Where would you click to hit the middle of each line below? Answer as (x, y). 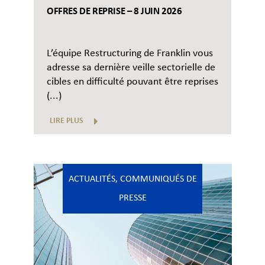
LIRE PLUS (67, 121)
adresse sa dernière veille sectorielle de (131, 68)
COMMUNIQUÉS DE (158, 180)
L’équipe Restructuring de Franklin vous (130, 54)
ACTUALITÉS (92, 180)
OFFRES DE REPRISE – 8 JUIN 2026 (114, 12)
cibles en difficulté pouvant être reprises (132, 82)
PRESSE (132, 198)
